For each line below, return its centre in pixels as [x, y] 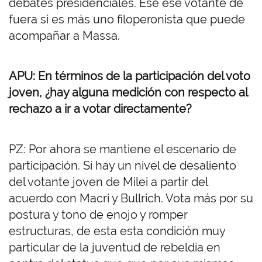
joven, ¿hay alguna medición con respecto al [128, 93]
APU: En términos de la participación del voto [130, 76]
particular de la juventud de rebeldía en [115, 248]
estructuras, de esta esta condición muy [117, 231]
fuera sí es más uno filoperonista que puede [127, 20]
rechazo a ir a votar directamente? [100, 109]
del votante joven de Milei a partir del [108, 182]
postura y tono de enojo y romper [98, 215]
